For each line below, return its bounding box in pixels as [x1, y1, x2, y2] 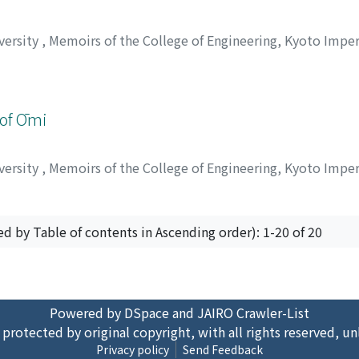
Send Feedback [183, 341, 263, 357]
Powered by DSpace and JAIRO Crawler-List [50, 303, 309, 322]
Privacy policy [96, 341, 169, 357]
